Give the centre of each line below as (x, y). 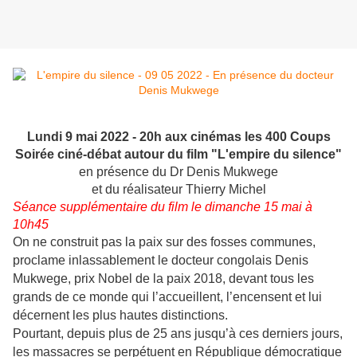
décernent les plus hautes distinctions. (120, 316)
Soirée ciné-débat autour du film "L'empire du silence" (178, 155)
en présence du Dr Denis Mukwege (178, 172)
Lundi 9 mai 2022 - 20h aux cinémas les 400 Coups (178, 137)
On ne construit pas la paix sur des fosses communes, (164, 242)
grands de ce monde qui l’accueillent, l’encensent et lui (167, 297)
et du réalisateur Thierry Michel (178, 190)
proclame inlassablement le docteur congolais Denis (161, 261)
